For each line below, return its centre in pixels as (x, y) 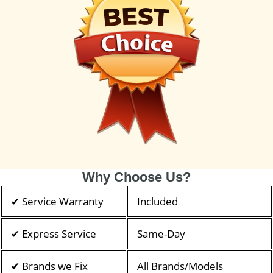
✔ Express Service (54, 233)
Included (158, 201)
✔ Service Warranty (57, 201)
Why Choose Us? (136, 177)
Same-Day (161, 233)
